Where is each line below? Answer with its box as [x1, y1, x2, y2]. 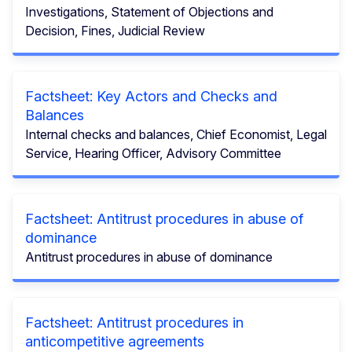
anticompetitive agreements [25, 332, 204, 350]
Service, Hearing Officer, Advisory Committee [25, 145, 281, 161]
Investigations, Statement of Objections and [25, 3, 273, 20]
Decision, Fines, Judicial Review [25, 22, 205, 38]
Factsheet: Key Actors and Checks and [25, 87, 277, 104]
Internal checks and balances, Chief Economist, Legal [25, 126, 327, 142]
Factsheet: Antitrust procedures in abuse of [25, 210, 303, 227]
